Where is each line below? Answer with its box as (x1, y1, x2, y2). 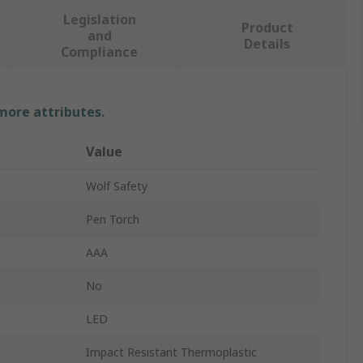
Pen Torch (86, 211, 139, 228)
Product (241, 19, 293, 37)
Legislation (62, 11, 136, 29)
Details (244, 35, 291, 53)
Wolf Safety (86, 178, 147, 194)
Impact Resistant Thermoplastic (86, 344, 257, 361)
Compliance (61, 43, 139, 62)
